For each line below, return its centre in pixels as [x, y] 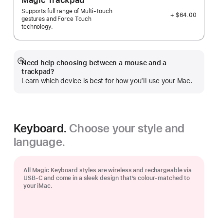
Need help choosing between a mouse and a [94, 63]
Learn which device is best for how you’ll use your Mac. [107, 81]
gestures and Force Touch [57, 19]
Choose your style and [127, 128]
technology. [37, 27]
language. [39, 142]
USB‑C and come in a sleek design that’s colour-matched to [107, 178]
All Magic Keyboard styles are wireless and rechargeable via [108, 171]
